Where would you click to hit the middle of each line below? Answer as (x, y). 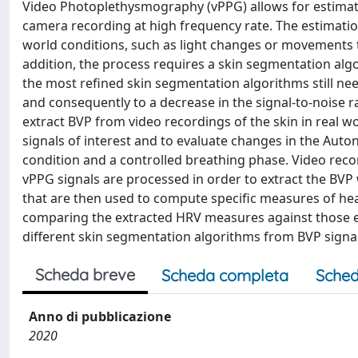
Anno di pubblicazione (100, 316)
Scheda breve (85, 274)
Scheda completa (225, 275)
